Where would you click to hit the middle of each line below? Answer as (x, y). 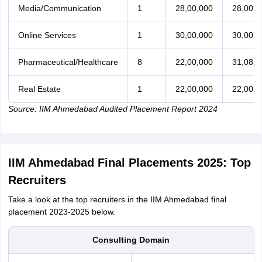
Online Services (47, 35)
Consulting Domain (131, 240)
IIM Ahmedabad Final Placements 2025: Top (129, 163)
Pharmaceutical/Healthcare (68, 62)
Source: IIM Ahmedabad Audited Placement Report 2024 (113, 109)
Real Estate (39, 89)
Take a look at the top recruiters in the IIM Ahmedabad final (117, 199)
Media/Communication (59, 8)
